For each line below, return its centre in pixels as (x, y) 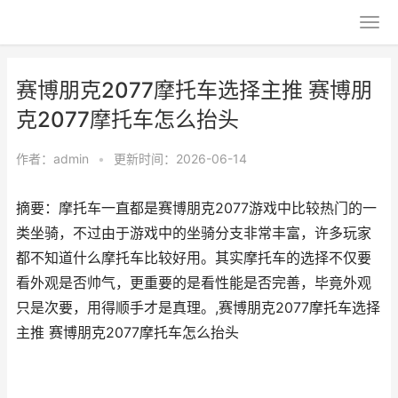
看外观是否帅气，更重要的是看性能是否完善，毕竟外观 (194, 283)
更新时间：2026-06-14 (180, 159)
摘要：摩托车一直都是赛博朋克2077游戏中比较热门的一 (196, 208)
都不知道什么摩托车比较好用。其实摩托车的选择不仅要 (194, 258)
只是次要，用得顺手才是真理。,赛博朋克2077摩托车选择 (198, 308)
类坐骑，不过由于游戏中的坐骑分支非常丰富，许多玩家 (194, 233)
